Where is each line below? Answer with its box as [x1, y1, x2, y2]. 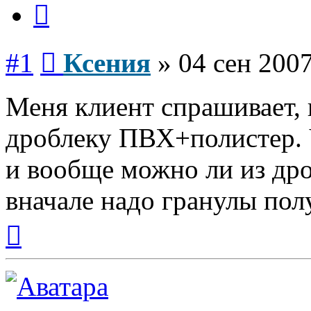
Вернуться [21, 215, 70, 228]
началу [21, 240, 53, 253]
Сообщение [56, 42, 110, 55]
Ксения [63, 48, 151, 78]
